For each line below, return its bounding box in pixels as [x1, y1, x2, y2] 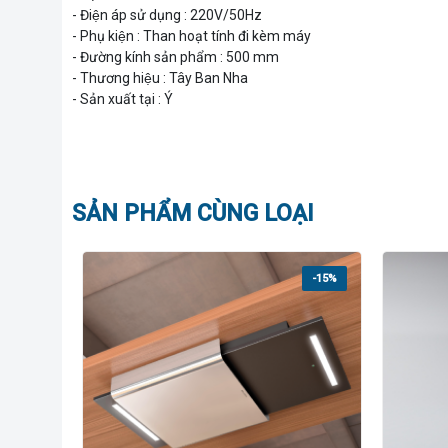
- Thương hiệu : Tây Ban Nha [72, 69, 248, 86]
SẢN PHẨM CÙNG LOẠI [72, 199, 314, 227]
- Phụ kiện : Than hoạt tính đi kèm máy [72, 27, 311, 44]
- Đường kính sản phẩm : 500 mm [72, 48, 279, 65]
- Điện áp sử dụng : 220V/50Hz [72, 6, 262, 23]
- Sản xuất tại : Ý [72, 90, 173, 107]
